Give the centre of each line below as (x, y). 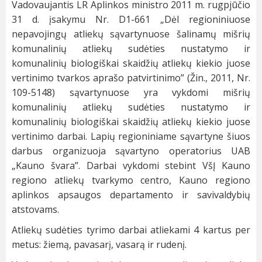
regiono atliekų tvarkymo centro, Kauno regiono (131, 180)
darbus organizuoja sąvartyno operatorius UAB (131, 151)
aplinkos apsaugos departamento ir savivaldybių (131, 195)
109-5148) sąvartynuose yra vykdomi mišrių (131, 93)
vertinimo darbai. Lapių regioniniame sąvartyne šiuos (131, 137)
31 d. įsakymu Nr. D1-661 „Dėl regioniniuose (131, 20)
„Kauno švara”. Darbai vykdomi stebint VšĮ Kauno (131, 166)
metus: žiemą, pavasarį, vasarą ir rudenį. (99, 245)
